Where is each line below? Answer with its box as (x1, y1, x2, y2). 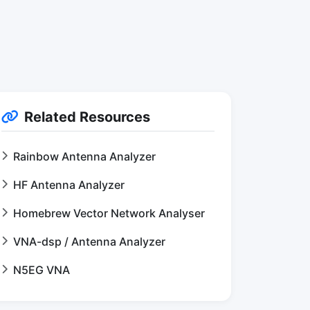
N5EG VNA (13, 263, 70, 277)
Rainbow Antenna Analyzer (13, 149, 156, 163)
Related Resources (24, 109, 150, 125)
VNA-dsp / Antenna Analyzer (13, 235, 165, 248)
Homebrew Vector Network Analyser (13, 206, 205, 220)
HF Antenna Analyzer (13, 178, 125, 192)
